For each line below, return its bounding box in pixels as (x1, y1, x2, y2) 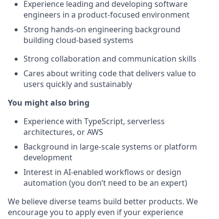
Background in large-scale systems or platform (23, 141, 197, 152)
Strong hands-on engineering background (23, 24, 180, 35)
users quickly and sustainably (23, 79, 132, 89)
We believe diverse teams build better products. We (8, 196, 198, 207)
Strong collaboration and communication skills (23, 53, 197, 64)
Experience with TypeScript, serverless (23, 116, 165, 127)
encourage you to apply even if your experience (8, 207, 183, 218)
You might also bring (8, 97, 89, 108)
